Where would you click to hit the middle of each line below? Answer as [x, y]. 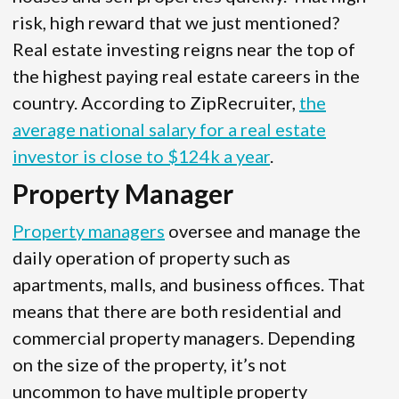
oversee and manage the [263, 231]
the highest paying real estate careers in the [186, 76]
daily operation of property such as [151, 258]
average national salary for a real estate [169, 130]
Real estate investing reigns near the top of [184, 49]
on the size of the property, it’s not [150, 365]
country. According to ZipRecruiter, [156, 103]
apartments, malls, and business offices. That [189, 285]
